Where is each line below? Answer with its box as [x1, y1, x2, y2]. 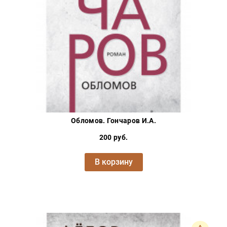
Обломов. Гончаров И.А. [70, 117, 157, 125]
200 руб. [99, 133, 128, 142]
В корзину [94, 157, 133, 167]
